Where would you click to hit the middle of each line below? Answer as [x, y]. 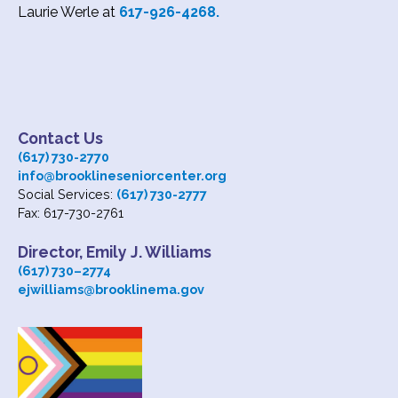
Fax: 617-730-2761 [71, 212]
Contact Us [60, 138]
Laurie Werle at [68, 12]
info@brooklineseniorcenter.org [122, 175]
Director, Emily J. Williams [115, 251]
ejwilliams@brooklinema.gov [111, 289]
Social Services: [67, 194]
